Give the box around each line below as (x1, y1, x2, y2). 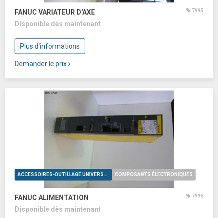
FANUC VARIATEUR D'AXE (15, 8, 95, 16)
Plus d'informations (20, 42, 80, 50)
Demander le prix (15, 60, 68, 68)
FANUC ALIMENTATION (15, 194, 89, 201)
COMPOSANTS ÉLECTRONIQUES (115, 172, 193, 177)
